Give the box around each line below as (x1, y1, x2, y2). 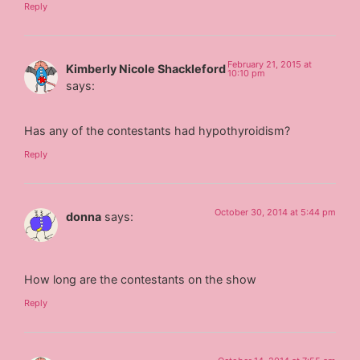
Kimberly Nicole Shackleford (66, 61, 227, 76)
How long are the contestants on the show (24, 272, 257, 286)
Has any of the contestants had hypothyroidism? (24, 123, 291, 137)
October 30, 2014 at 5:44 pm (214, 207, 336, 219)
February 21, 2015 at (227, 58, 313, 70)
